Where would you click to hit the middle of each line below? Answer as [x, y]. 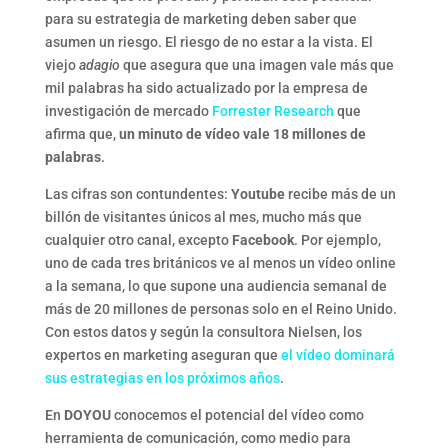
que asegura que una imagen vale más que [256, 64]
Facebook [262, 239]
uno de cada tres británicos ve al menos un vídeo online [220, 262]
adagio [99, 64]
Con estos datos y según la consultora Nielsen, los [203, 331]
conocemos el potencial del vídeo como [238, 414]
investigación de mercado [128, 110]
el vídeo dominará [337, 354]
